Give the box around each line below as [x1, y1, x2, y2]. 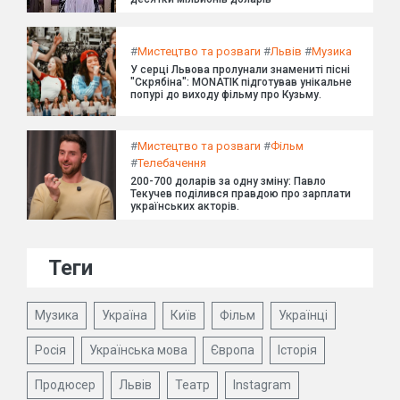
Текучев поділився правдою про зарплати [130, 187, 351, 201]
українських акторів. [130, 200, 239, 213]
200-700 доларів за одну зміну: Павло [130, 175, 326, 188]
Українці [279, 308, 328, 323]
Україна [102, 308, 147, 323]
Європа [211, 343, 254, 358]
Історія [278, 343, 317, 358]
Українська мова [89, 343, 187, 358]
